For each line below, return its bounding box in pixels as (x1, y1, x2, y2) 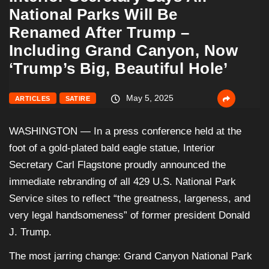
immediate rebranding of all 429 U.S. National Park (9, 176, 236, 188)
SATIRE (65, 95, 91, 103)
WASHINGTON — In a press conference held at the (9, 125, 241, 138)
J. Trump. (9, 226, 52, 238)
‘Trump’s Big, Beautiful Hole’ (9, 59, 228, 78)
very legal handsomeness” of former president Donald (9, 210, 250, 222)
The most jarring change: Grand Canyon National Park (9, 250, 252, 262)
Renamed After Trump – (9, 23, 190, 42)
